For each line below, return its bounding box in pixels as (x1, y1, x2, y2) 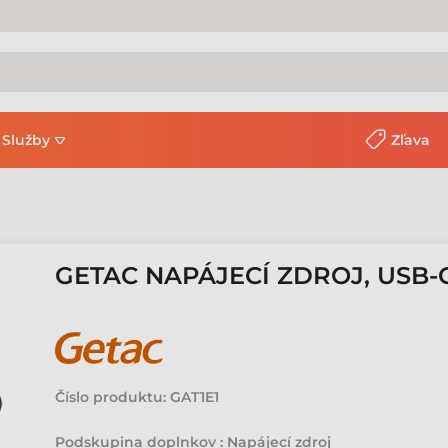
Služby (2, 131, 50, 149)
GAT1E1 (170, 388, 220, 406)
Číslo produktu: (55, 388, 167, 406)
